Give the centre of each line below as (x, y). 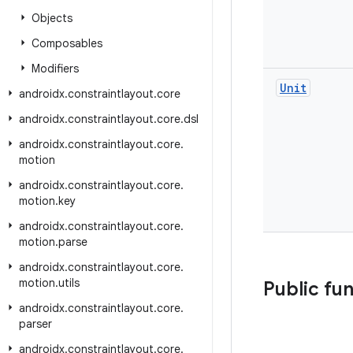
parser (35, 324)
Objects (52, 18)
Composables (67, 43)
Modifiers (55, 69)
